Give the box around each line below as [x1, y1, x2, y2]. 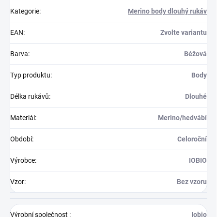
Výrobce [10, 156, 35, 165]
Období [10, 135, 32, 143]
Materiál [10, 114, 35, 122]
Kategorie [10, 7, 39, 15]
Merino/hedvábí [158, 114, 207, 122]
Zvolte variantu [160, 29, 207, 37]
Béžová [184, 50, 207, 58]
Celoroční [177, 135, 207, 143]
